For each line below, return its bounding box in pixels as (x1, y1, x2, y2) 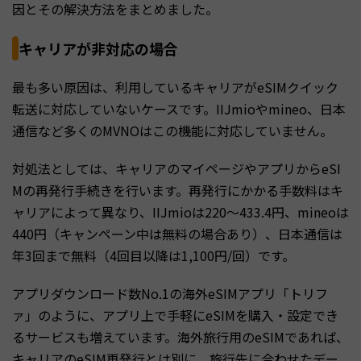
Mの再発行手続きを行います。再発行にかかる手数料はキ (12, 180, 343, 200)
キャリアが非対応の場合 (19, 37, 178, 59)
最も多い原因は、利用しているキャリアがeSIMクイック (12, 77, 338, 97)
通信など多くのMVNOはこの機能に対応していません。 (12, 120, 333, 140)
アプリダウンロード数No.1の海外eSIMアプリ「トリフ (12, 283, 328, 303)
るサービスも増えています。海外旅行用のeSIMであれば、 (12, 326, 349, 346)
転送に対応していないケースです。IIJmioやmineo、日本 (12, 98, 346, 118)
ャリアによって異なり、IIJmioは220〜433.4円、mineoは (12, 201, 349, 222)
